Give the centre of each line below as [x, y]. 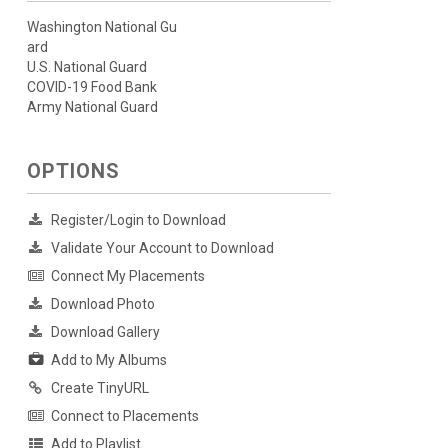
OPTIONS [73, 171]
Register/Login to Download [138, 220]
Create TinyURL [99, 388]
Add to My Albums [108, 360]
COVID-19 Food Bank [91, 87]
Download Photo [102, 304]
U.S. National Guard [86, 67]
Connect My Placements [127, 276]
